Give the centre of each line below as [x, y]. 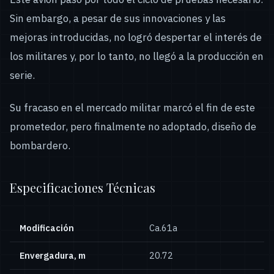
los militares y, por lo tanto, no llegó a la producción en [137, 56]
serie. [22, 75]
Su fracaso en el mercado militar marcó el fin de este [132, 108]
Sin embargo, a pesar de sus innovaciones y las [118, 18]
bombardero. [40, 146]
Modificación [47, 228]
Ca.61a [163, 228]
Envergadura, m [53, 256]
